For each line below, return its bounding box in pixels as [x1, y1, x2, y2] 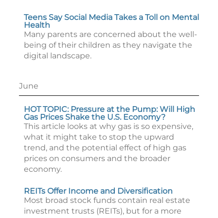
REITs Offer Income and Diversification [24, 186, 173, 196]
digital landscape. [24, 51, 91, 60]
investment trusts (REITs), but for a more [24, 206, 182, 216]
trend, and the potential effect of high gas [24, 143, 186, 152]
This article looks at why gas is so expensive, [24, 122, 193, 131]
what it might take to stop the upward [24, 132, 174, 142]
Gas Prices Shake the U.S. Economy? [24, 112, 165, 122]
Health [24, 20, 50, 30]
